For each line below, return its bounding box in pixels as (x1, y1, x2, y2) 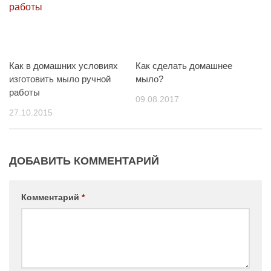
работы (9, 87, 40, 97)
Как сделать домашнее (135, 60, 232, 71)
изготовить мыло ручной (9, 74, 111, 84)
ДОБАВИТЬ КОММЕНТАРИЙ (9, 155, 159, 168)
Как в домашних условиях (9, 60, 118, 71)
